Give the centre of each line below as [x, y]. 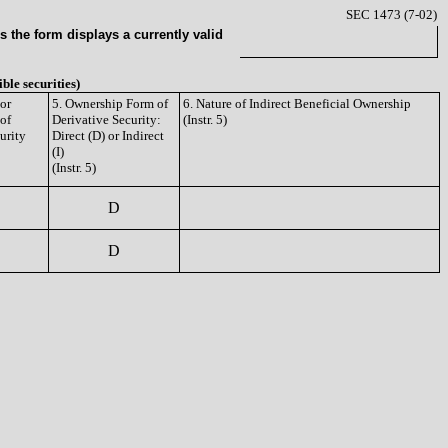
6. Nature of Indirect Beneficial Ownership [297, 103]
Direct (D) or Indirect [108, 135]
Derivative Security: [106, 119]
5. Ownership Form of [110, 103]
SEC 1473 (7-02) [391, 14]
